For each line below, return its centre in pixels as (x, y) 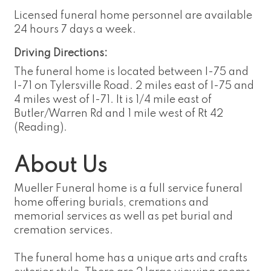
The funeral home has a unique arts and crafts (131, 259)
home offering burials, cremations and (111, 203)
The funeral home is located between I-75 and (131, 72)
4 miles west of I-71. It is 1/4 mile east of (113, 100)
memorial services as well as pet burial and (123, 217)
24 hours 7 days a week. (75, 30)
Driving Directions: (61, 54)
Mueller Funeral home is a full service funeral (128, 189)
